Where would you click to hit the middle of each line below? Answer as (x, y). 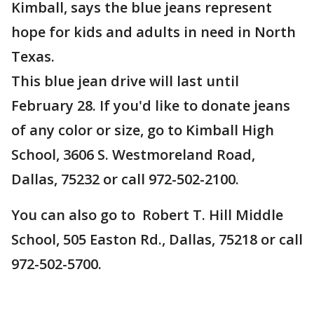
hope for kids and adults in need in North (153, 32)
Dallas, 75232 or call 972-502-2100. (125, 179)
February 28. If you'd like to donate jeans (151, 105)
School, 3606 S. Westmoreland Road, (133, 155)
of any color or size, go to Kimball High (143, 130)
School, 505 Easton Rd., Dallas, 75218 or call (157, 239)
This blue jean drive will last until (125, 81)
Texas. (33, 56)
